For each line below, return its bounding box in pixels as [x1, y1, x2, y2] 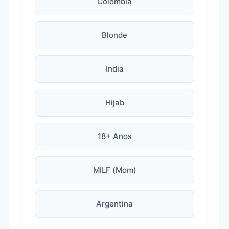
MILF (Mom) [93, 165, 136, 175]
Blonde [102, 30, 127, 40]
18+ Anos [97, 131, 132, 141]
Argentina [96, 199, 133, 209]
